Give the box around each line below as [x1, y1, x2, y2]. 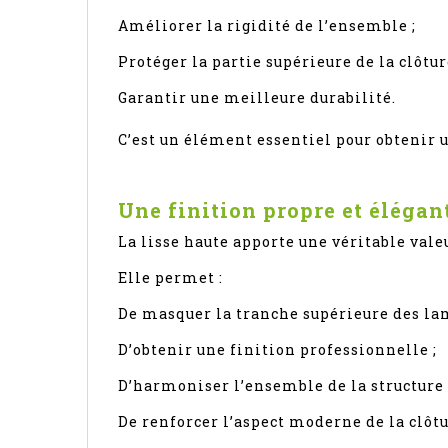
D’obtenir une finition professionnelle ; [118, 339, 437, 359]
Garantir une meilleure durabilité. [118, 87, 396, 107]
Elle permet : [118, 267, 223, 287]
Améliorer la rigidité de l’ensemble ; [118, 15, 416, 35]
